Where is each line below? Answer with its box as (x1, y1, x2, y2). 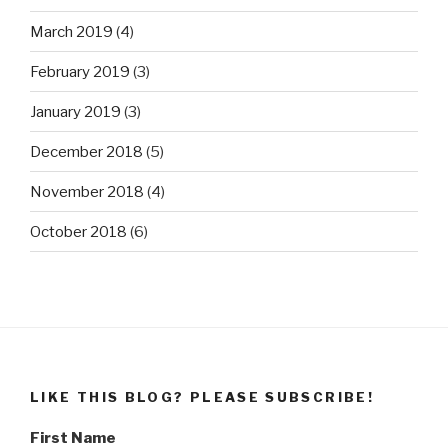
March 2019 (30, 22, 113, 41)
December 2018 (30, 142, 143, 161)
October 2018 (30, 222, 127, 241)
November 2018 (30, 182, 144, 201)
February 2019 (30, 62, 130, 81)
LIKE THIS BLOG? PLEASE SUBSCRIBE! (30, 389, 374, 406)
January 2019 (30, 102, 121, 121)
